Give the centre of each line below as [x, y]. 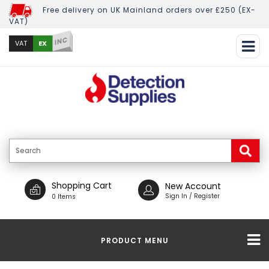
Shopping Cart [81, 186]
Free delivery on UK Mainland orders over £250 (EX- [149, 10]
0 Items [63, 197]
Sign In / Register [192, 196]
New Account [193, 186]
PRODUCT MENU [134, 240]
